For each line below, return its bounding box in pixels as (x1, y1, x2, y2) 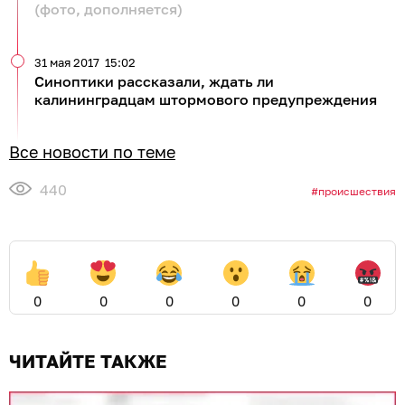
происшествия (318, 184, 396, 198)
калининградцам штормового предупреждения (34, 90, 377, 109)
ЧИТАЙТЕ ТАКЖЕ (9, 350, 167, 372)
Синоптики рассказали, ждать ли (34, 72, 274, 91)
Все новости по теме (9, 142, 175, 163)
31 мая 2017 (34, 55, 99, 71)
